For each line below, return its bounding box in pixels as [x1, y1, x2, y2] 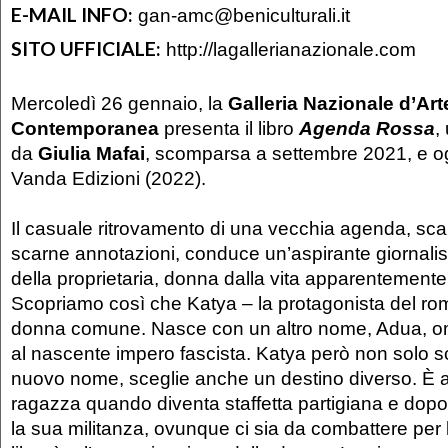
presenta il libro [164, 116, 299, 139]
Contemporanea [11, 116, 164, 139]
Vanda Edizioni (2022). [11, 166, 206, 189]
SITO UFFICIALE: [11, 36, 161, 60]
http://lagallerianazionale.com [166, 37, 416, 60]
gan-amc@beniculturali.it [138, 3, 350, 26]
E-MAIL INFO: [11, 2, 133, 26]
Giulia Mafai [38, 141, 145, 164]
